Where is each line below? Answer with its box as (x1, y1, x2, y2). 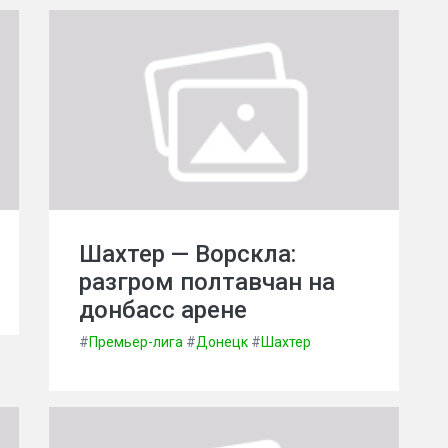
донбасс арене (79, 296, 247, 324)
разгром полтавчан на (79, 268, 335, 296)
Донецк (196, 334, 248, 350)
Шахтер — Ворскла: (79, 240, 296, 268)
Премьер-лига (89, 334, 183, 350)
